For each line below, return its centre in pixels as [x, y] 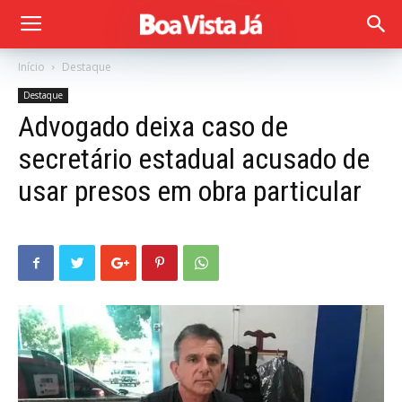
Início [31, 67]
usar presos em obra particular [190, 191]
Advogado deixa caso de [153, 127]
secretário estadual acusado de [194, 159]
